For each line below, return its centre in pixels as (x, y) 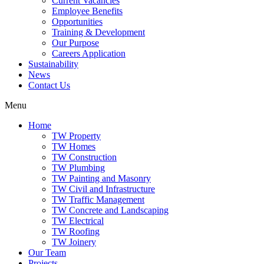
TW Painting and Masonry (101, 178)
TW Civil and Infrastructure (103, 189)
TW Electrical (78, 221)
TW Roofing (76, 231)
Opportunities (77, 22)
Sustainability (53, 64)
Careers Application (89, 53)
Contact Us (49, 85)
